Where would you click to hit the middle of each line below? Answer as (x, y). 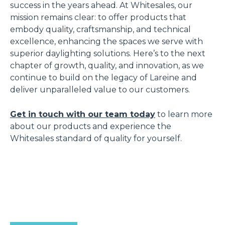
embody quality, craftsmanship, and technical (100, 29)
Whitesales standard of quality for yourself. (96, 138)
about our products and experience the (91, 126)
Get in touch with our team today (83, 114)
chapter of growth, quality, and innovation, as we (107, 65)
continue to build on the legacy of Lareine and (103, 77)
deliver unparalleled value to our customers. (100, 89)
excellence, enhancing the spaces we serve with (106, 41)
